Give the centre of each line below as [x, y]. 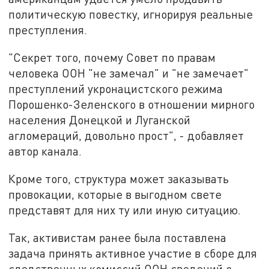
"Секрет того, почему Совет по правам [112, 58]
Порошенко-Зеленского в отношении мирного [132, 104]
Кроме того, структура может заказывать [119, 178]
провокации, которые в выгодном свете [115, 194]
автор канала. [45, 151]
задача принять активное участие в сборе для [133, 253]
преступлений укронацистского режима [116, 89]
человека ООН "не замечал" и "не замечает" [129, 73]
